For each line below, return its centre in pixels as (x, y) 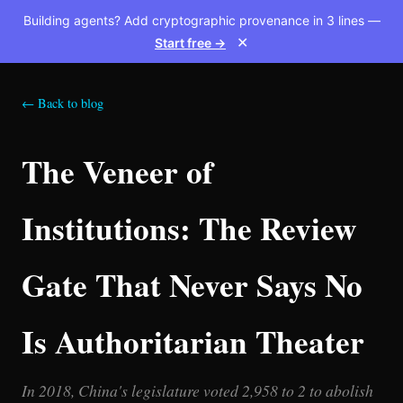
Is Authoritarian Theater (193, 341)
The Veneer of (117, 171)
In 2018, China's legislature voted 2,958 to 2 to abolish (197, 390)
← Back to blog (63, 103)
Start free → (190, 43)
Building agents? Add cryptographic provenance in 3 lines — (201, 20)
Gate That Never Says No (192, 285)
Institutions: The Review (189, 228)
